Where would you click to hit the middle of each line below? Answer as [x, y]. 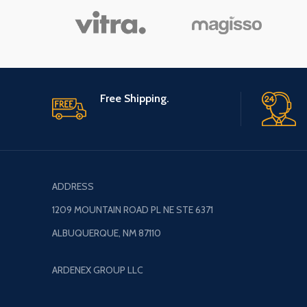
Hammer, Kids [149, 23]
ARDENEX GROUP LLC [98, 270]
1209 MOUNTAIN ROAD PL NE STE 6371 [133, 210]
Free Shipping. [135, 99]
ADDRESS [73, 187]
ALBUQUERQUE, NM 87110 [107, 233]
